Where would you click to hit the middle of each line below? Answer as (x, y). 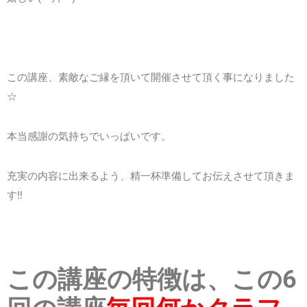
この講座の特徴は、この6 (152, 279)
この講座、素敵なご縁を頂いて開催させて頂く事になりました (151, 77)
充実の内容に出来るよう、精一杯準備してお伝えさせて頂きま (151, 176)
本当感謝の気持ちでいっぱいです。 (89, 136)
